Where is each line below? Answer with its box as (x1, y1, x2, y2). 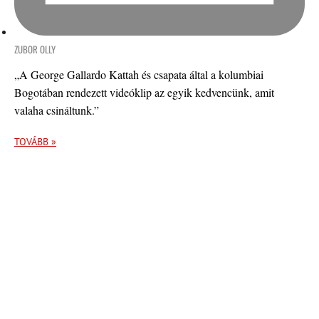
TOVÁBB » (14, 135, 56, 148)
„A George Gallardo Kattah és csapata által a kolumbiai (14, 66, 263, 82)
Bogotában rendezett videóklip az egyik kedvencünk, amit (14, 84, 274, 100)
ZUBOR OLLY (14, 41, 56, 56)
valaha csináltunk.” (14, 102, 99, 117)
